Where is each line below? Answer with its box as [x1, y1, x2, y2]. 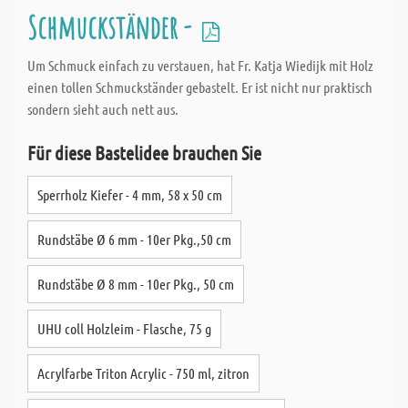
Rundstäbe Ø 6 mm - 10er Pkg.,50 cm [37, 230, 231, 248]
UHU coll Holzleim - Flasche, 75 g [37, 320, 211, 337]
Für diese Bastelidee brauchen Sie [27, 141, 261, 164]
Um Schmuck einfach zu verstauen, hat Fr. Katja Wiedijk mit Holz [27, 56, 373, 74]
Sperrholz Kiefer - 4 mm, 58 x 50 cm [37, 186, 222, 203]
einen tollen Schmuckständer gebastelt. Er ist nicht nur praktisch [27, 78, 372, 96]
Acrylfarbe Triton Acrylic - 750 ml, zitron [37, 364, 250, 382]
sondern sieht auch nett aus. [27, 100, 178, 117]
